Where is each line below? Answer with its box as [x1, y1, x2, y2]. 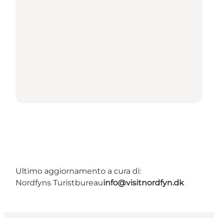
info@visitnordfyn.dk [103, 178, 184, 187]
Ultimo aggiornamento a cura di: [16, 166, 141, 176]
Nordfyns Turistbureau [16, 178, 103, 187]
